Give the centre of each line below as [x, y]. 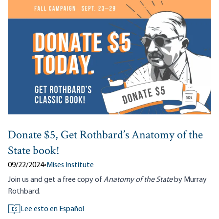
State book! [34, 151]
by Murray [190, 180]
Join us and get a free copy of [56, 180]
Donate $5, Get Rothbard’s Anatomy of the [105, 135]
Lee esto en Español [52, 209]
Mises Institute [70, 165]
